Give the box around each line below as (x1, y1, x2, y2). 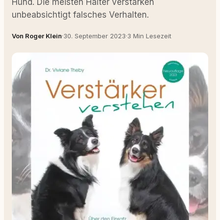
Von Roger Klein (12, 32, 62, 40)
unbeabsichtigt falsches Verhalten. (12, 10, 149, 20)
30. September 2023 (63, 32, 126, 40)
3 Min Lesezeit (127, 32, 171, 40)
